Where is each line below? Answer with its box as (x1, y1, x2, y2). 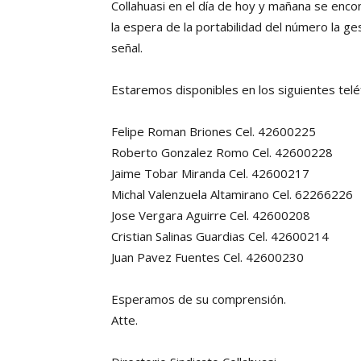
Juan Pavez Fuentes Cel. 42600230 (111, 249, 304, 265)
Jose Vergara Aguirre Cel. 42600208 (111, 207, 310, 223)
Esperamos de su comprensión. (111, 291, 286, 307)
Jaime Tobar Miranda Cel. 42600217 (111, 165, 309, 181)
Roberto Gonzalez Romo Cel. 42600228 (111, 144, 333, 160)
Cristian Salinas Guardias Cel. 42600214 (111, 228, 329, 244)
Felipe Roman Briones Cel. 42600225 (111, 123, 316, 139)
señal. (111, 39, 143, 56)
